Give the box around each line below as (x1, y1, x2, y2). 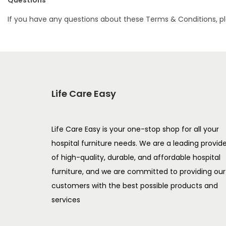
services (51, 195, 80, 205)
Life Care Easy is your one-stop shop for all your (51, 124, 219, 134)
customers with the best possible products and (51, 181, 218, 191)
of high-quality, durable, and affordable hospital (51, 152, 220, 162)
